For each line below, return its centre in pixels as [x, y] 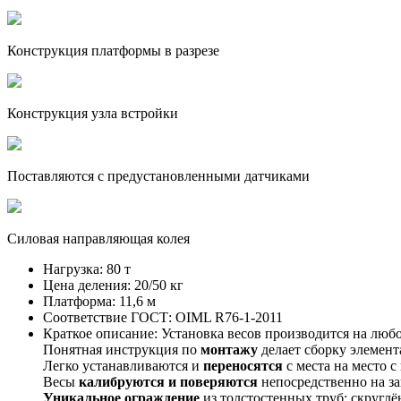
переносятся [243, 365]
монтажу [229, 349]
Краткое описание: [100, 333]
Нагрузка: [73, 269]
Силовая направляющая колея [98, 238]
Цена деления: [87, 285]
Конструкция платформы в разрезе [113, 50]
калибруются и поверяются [168, 381]
